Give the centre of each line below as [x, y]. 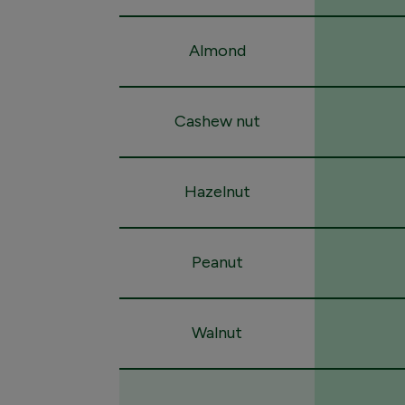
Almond [217, 51]
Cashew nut [217, 121]
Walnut [217, 333]
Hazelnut [217, 192]
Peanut [217, 262]
